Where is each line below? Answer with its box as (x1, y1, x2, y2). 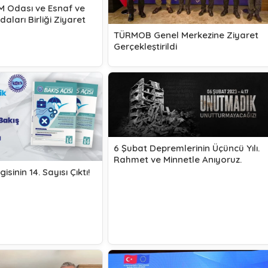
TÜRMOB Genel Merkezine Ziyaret (113, 29, 258, 41)
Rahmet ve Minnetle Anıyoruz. (113, 154, 242, 166)
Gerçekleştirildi (113, 40, 177, 52)
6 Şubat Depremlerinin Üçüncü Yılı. (113, 142, 260, 154)
